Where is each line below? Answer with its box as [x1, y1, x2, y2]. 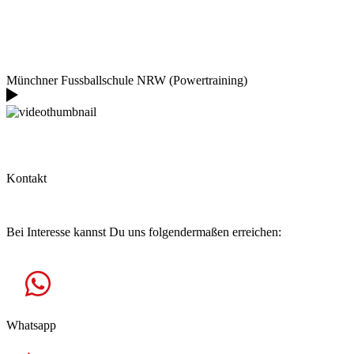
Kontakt [6, 171, 47, 185]
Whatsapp [6, 318, 56, 332]
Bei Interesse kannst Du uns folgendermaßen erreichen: [6, 224, 281, 239]
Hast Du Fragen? [6, 198, 92, 212]
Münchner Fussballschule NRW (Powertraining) [6, 73, 247, 87]
